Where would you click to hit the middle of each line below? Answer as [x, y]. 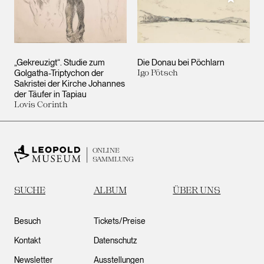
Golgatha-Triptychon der [59, 73]
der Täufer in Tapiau [50, 94]
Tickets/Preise [119, 221]
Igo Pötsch [158, 72]
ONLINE [106, 150]
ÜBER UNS [197, 190]
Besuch [27, 221]
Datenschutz [115, 240]
